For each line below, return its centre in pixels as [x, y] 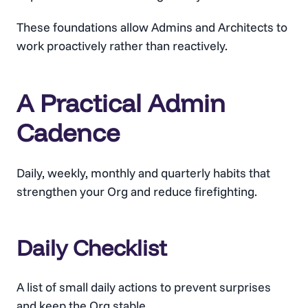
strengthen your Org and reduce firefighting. [137, 191]
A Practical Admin [121, 102]
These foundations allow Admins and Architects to [152, 27]
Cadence [68, 132]
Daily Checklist [92, 247]
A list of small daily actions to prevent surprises [144, 287]
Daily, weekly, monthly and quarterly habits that [143, 173]
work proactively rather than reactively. [122, 45]
